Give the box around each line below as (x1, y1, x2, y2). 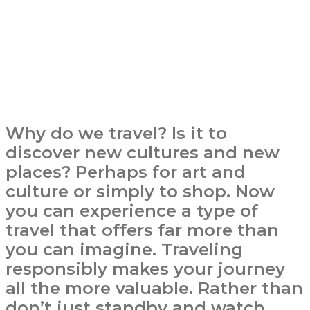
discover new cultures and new (6, 143, 280, 163)
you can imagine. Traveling (6, 239, 243, 259)
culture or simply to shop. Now (6, 181, 275, 201)
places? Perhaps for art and (6, 162, 246, 182)
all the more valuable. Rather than (6, 278, 303, 298)
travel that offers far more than (6, 220, 279, 240)
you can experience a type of (6, 201, 258, 221)
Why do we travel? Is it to (6, 123, 227, 143)
